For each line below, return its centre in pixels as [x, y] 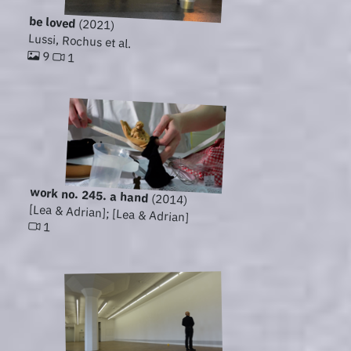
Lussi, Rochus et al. [80, 41]
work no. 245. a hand [89, 195]
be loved [53, 22]
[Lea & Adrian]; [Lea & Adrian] [109, 213]
